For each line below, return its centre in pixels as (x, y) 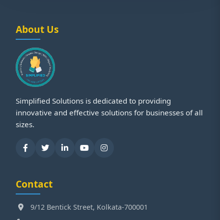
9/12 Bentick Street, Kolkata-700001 (89, 207)
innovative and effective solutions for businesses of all (109, 112)
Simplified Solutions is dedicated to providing (93, 101)
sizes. (25, 124)
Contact (34, 184)
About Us (37, 29)
